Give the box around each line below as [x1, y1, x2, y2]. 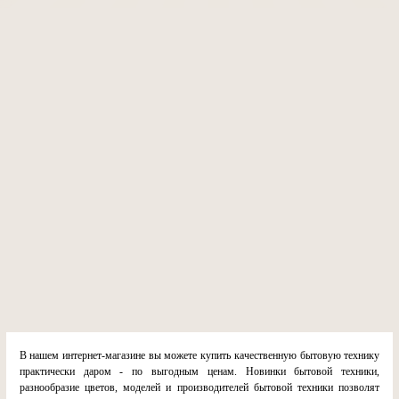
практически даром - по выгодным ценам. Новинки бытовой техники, [19, 365, 380, 378]
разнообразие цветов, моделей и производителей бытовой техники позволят [19, 381, 380, 394]
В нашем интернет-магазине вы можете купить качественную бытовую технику [19, 349, 380, 362]
